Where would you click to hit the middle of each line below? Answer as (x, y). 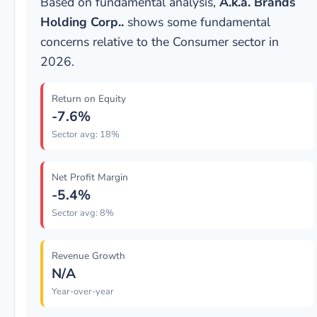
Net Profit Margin (90, 177)
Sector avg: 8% (83, 213)
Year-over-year (83, 292)
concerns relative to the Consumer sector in (160, 42)
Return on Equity (89, 99)
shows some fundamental (197, 22)
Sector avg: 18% (86, 134)
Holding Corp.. (82, 22)
